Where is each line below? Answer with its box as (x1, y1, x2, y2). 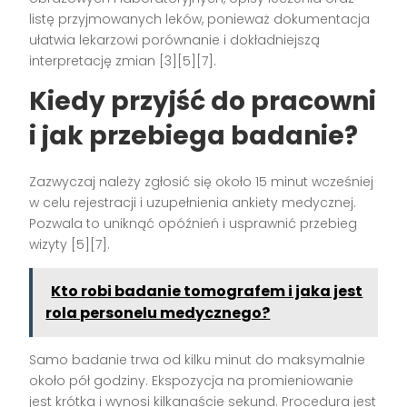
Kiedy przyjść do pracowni (29, 84, 377, 120)
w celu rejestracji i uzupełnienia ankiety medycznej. (29, 194, 357, 213)
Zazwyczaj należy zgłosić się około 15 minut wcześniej (29, 173, 374, 192)
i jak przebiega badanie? (29, 118, 359, 154)
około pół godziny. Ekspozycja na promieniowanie (29, 372, 354, 391)
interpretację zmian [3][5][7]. (29, 52, 217, 71)
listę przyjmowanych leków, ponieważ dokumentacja (29, 10, 371, 29)
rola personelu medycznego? (45, 303, 271, 324)
